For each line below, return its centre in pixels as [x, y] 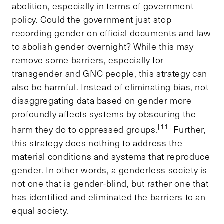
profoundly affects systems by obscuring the [104, 114]
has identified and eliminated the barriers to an [109, 197]
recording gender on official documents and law [112, 33]
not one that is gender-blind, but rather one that [110, 183]
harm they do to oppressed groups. [85, 129]
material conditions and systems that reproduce [111, 156]
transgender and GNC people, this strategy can [110, 73]
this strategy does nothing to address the [97, 143]
